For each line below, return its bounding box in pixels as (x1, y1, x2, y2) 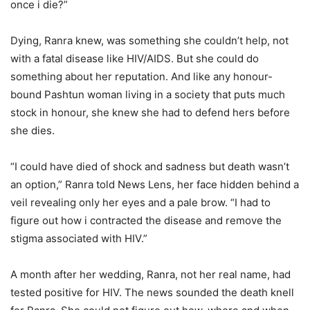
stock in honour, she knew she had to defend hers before (10, 106, 290, 120)
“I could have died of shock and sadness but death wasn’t (10, 160, 289, 174)
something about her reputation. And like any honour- (10, 70, 273, 84)
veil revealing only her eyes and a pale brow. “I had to (10, 196, 271, 210)
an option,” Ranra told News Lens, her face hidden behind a (10, 178, 299, 192)
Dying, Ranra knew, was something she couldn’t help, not (10, 34, 289, 48)
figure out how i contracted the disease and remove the (10, 214, 282, 228)
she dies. (10, 124, 55, 138)
